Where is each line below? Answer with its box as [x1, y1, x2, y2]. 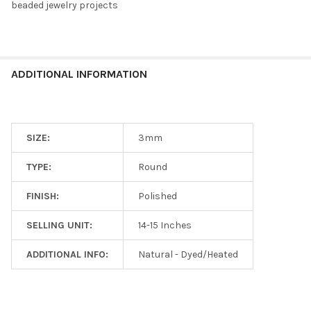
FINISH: [26, 190, 59, 202]
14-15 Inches [138, 219, 192, 231]
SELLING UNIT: [26, 219, 92, 231]
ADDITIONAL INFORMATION [11, 67, 147, 81]
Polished [138, 190, 177, 202]
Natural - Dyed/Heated [138, 248, 238, 260]
